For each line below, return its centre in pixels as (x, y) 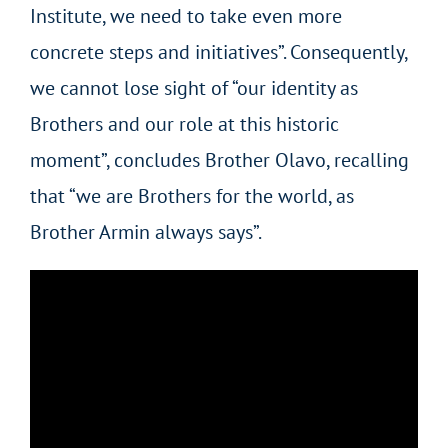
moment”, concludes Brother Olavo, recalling (219, 159)
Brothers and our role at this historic (184, 123)
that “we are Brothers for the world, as (191, 195)
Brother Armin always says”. (145, 231)
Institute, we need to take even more (185, 15)
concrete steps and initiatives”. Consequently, (218, 51)
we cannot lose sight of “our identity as (193, 87)
